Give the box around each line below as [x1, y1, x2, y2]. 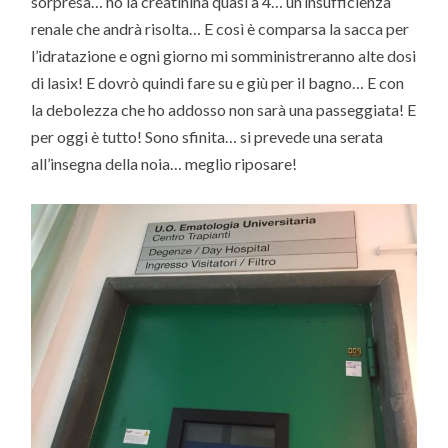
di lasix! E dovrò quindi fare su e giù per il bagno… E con [31, 72, 405, 92]
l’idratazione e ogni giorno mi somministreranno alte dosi [31, 45, 417, 65]
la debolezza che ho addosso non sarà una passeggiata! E [31, 99, 417, 119]
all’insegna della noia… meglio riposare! [31, 153, 298, 173]
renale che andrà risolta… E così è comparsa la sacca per [31, 18, 410, 38]
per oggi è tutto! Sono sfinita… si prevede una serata [31, 126, 384, 146]
